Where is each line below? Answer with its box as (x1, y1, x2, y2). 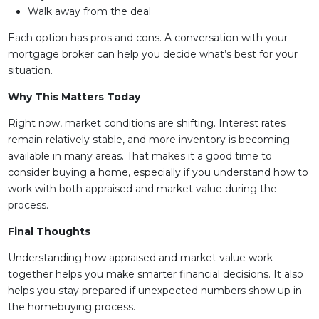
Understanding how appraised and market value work (7, 251, 273, 264)
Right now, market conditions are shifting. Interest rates (7, 117, 286, 130)
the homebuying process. (7, 300, 135, 313)
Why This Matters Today (7, 90, 140, 103)
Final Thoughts (7, 225, 90, 238)
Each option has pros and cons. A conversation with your (7, 31, 288, 44)
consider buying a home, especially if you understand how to (7, 166, 308, 179)
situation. (7, 64, 53, 77)
